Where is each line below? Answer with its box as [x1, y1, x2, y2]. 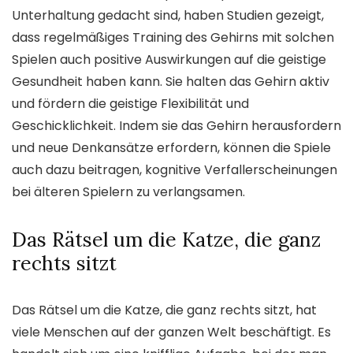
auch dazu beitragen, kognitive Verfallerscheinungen [12, 160, 337, 179]
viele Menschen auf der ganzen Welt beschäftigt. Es [12, 322, 331, 341]
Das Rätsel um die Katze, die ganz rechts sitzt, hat [12, 300, 317, 319]
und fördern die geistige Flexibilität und [12, 94, 249, 113]
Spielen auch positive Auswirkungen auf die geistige [12, 50, 326, 69]
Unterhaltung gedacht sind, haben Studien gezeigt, [12, 6, 324, 24]
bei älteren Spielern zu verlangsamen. [12, 182, 245, 201]
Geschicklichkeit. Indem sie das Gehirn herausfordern [12, 116, 341, 135]
